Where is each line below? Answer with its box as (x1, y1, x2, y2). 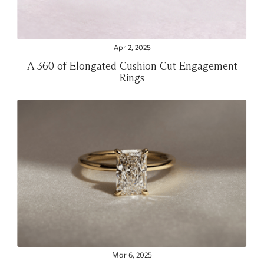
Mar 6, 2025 (112, 250, 152, 260)
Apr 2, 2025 (113, 42, 151, 52)
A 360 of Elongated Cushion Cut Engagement (27, 58, 237, 72)
